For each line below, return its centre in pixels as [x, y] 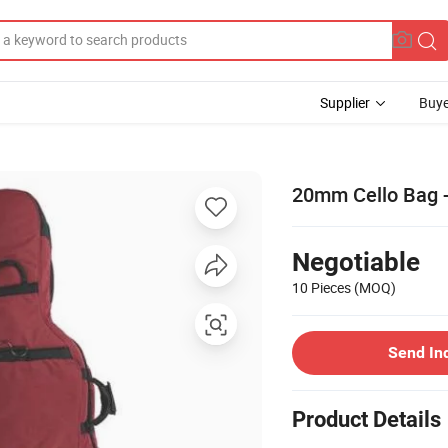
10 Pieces [323, 287]
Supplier [345, 102]
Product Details [366, 419]
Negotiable [356, 261]
